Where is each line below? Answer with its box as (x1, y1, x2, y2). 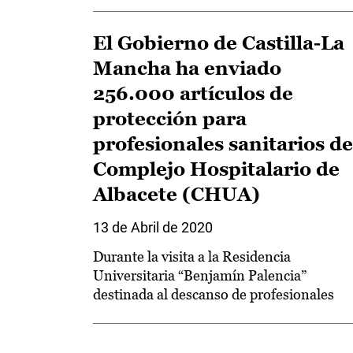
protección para (93, 108, 247, 129)
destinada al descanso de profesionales (93, 286, 334, 303)
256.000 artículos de (93, 83, 293, 104)
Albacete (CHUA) (93, 184, 260, 205)
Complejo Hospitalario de (93, 158, 340, 180)
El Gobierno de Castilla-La (93, 32, 344, 54)
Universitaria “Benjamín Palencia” (93, 267, 307, 284)
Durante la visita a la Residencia (93, 248, 291, 265)
